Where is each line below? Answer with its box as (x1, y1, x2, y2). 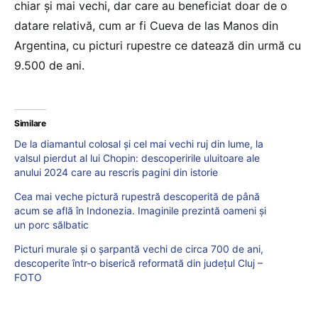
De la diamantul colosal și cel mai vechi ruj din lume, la (14, 138, 263, 150)
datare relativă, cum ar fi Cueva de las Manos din (14, 18, 278, 33)
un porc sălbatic (14, 219, 89, 231)
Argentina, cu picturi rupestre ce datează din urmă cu (14, 38, 301, 53)
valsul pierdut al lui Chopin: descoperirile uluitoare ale (14, 152, 260, 165)
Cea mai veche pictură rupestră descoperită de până (14, 190, 260, 203)
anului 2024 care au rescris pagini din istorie (14, 166, 218, 179)
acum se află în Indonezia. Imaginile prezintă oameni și (14, 204, 266, 217)
